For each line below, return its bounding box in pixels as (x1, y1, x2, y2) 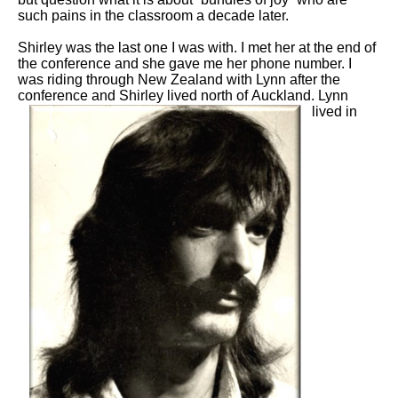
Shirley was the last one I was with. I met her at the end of (18, 40, 376, 56)
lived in (312, 104, 357, 120)
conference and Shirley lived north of (18, 88, 251, 104)
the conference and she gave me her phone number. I (18, 56, 352, 72)
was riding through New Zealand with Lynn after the (18, 72, 340, 88)
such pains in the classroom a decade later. (18, 8, 289, 24)
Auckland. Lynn (251, 88, 348, 104)
